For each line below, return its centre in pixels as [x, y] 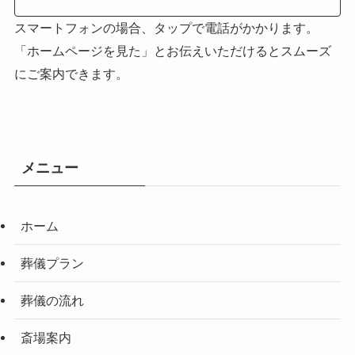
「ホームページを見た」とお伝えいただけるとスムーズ [172, 51]
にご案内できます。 [71, 74]
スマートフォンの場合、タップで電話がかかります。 [166, 28]
